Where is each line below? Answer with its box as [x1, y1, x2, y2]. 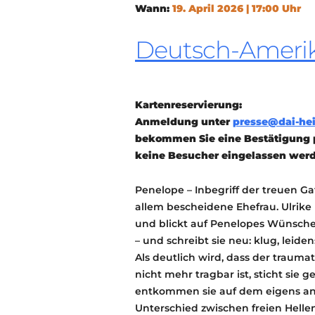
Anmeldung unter [135, 115, 233, 128]
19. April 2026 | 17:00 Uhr [172, 2, 301, 15]
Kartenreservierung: [135, 98, 242, 111]
